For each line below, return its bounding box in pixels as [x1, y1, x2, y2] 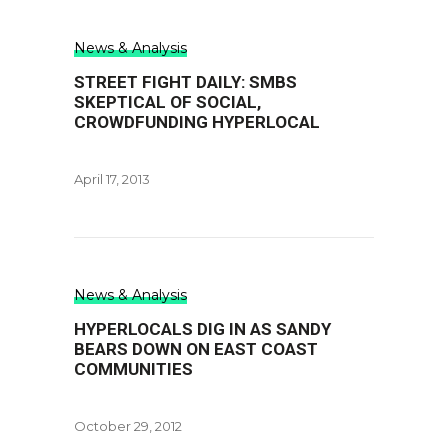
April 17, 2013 [74, 171, 150, 187]
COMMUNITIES [74, 359, 193, 379]
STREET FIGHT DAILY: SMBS [74, 72, 297, 92]
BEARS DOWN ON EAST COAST [74, 339, 318, 359]
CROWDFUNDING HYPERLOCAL [74, 112, 320, 132]
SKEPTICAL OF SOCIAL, [74, 92, 261, 112]
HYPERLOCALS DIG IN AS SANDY [74, 319, 331, 339]
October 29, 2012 [74, 418, 182, 434]
